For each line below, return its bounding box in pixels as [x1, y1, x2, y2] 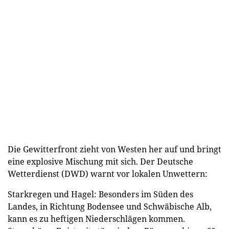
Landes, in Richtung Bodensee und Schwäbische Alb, [8, 200, 212, 212]
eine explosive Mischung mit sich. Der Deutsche [8, 155, 193, 167]
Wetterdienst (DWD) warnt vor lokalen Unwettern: [8, 168, 208, 179]
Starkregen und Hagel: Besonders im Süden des [8, 188, 193, 200]
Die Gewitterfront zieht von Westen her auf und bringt [8, 143, 221, 155]
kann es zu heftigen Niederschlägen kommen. [8, 213, 185, 224]
